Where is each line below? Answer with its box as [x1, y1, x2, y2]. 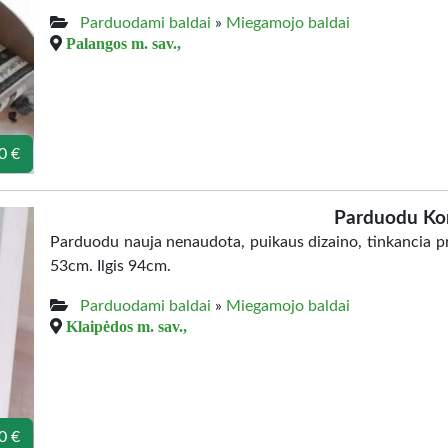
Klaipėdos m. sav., [66, 318, 187, 334]
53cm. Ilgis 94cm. [50, 258, 171, 274]
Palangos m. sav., [66, 35, 181, 51]
